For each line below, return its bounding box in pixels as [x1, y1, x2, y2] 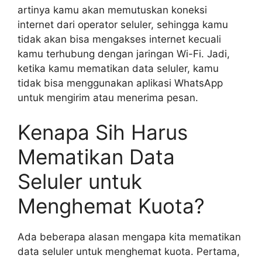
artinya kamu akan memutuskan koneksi [18, 4, 207, 16]
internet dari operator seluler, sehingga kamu [18, 18, 228, 30]
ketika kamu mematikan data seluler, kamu [18, 62, 219, 74]
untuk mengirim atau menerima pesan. [18, 91, 198, 104]
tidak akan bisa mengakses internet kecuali [18, 33, 221, 45]
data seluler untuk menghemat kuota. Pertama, [18, 246, 240, 257]
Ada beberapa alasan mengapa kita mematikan [18, 231, 241, 243]
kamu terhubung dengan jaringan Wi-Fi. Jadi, [18, 47, 230, 60]
